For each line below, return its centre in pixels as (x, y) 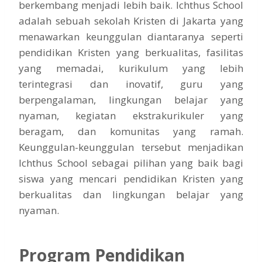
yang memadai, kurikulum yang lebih (131, 68)
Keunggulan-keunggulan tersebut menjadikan (131, 147)
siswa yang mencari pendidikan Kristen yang (131, 178)
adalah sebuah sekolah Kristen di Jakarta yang (131, 20)
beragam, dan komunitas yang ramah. (131, 131)
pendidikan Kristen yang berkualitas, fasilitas (131, 52)
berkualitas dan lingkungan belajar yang (131, 194)
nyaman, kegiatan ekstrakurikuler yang (131, 115)
